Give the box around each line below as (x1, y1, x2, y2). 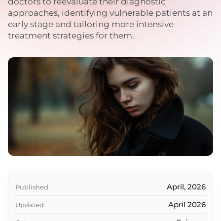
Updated (15, 200, 44, 209)
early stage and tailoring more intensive (8, 19, 174, 29)
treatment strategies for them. (8, 31, 134, 40)
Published (15, 183, 48, 191)
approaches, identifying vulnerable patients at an (8, 8, 213, 18)
